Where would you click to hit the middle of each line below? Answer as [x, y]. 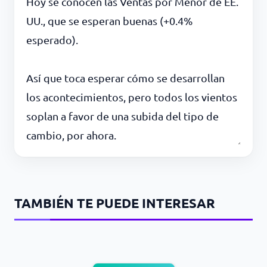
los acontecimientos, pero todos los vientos [132, 97]
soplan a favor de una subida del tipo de [122, 116]
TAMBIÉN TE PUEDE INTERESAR [115, 203]
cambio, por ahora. [71, 135]
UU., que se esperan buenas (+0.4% [109, 21]
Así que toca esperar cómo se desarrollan [125, 78]
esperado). [52, 40]
